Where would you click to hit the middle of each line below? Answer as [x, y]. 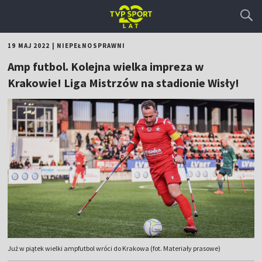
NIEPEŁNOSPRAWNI [91, 46]
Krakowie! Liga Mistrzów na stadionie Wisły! [124, 83]
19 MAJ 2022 [29, 46]
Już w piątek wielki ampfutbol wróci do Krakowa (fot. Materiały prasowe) [114, 249]
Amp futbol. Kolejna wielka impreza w [106, 66]
